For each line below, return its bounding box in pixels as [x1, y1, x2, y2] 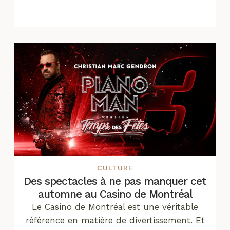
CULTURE [97, 164, 133, 172]
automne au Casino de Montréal [37, 187, 193, 201]
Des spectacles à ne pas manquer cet [24, 175, 206, 188]
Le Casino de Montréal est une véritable [32, 202, 198, 213]
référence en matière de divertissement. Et [25, 215, 205, 226]
